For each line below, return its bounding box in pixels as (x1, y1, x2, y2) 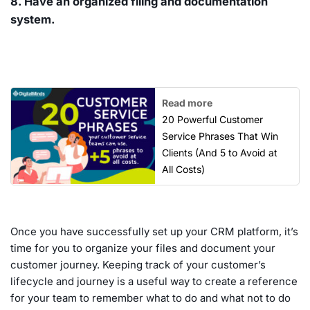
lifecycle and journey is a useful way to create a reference (10, 274, 298, 288)
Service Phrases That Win (162, 129, 278, 142)
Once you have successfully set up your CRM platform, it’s (10, 224, 298, 238)
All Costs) (162, 163, 205, 175)
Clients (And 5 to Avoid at (162, 146, 277, 158)
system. (10, 12, 55, 26)
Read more (162, 96, 212, 109)
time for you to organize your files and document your (10, 241, 275, 255)
